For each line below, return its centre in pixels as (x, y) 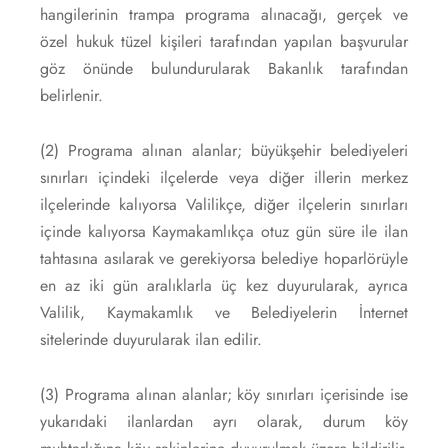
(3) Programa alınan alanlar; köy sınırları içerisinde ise (224, 394)
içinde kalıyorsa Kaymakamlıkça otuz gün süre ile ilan (224, 231)
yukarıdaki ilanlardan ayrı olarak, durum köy (224, 421)
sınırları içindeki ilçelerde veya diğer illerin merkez (224, 177)
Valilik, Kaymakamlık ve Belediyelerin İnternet (224, 312)
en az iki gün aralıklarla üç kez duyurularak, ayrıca (224, 285)
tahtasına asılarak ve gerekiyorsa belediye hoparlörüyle (224, 258)
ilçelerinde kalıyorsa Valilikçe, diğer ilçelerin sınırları (224, 204)
